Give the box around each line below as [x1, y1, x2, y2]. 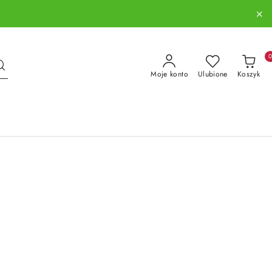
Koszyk [237, 69, 260, 80]
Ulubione [197, 69, 228, 80]
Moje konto [151, 69, 188, 80]
